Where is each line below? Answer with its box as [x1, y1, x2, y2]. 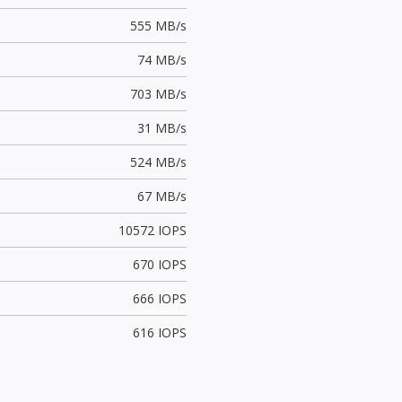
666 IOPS [132, 289, 187, 307]
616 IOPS [132, 323, 187, 341]
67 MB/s [136, 187, 187, 205]
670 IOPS [132, 255, 187, 273]
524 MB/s [129, 153, 187, 170]
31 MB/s [136, 118, 187, 136]
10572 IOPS [118, 221, 187, 239]
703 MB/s [129, 84, 187, 102]
